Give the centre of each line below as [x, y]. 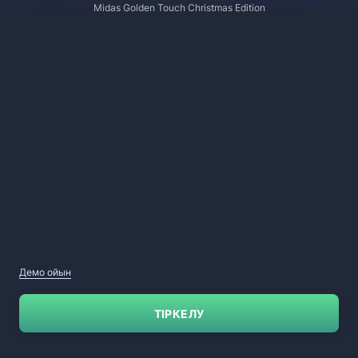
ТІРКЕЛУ [179, 313]
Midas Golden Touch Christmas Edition [179, 8]
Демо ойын [45, 272]
